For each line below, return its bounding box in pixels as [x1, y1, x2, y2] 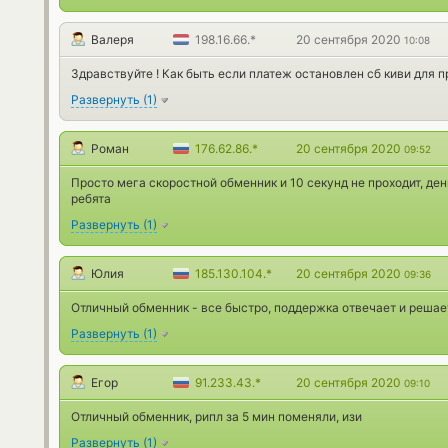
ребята [71, 191, 111, 206]
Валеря [91, 32, 134, 47]
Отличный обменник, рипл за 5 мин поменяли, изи [71, 409, 362, 424]
